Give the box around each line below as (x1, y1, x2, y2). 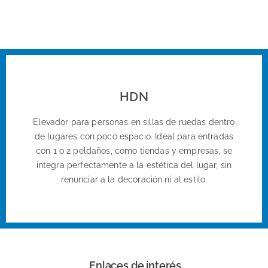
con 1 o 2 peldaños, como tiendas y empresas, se (35, 146, 232, 156)
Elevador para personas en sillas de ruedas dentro (33, 117, 235, 127)
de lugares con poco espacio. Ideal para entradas (34, 132, 234, 142)
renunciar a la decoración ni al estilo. (60, 175, 208, 185)
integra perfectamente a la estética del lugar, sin (36, 160, 232, 170)
